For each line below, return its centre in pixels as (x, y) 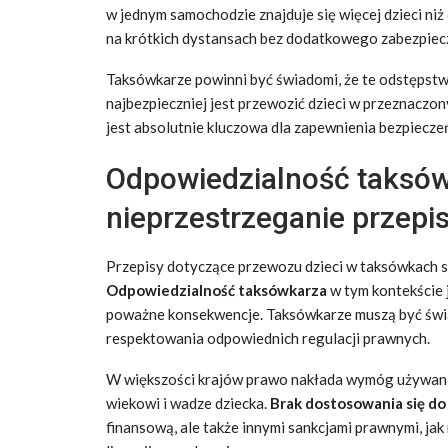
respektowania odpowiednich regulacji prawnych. (268, 338)
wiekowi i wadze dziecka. (188, 403)
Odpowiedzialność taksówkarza (216, 290)
